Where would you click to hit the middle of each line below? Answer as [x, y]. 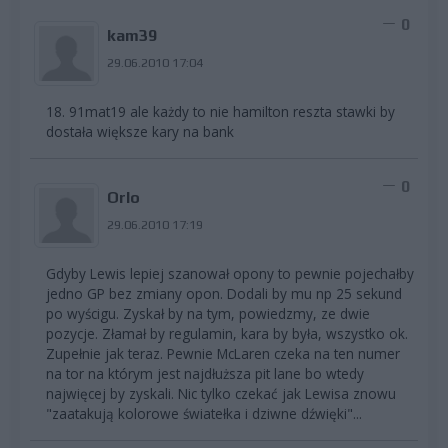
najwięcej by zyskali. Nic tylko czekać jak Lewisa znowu [221, 393]
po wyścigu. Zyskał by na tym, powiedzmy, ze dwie [208, 313]
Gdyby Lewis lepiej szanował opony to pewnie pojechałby [230, 273]
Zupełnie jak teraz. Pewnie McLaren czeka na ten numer [223, 353]
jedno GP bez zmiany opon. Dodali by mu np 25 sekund [224, 293]
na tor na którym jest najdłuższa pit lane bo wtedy [205, 373]
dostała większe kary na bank [140, 131]
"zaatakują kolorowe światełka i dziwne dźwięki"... [204, 413]
